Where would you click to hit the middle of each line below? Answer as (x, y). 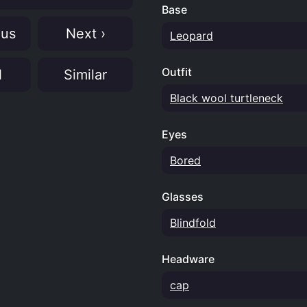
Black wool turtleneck (226, 98)
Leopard (192, 36)
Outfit (177, 72)
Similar (85, 75)
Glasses (183, 197)
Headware (188, 259)
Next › (85, 34)
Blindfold (193, 223)
